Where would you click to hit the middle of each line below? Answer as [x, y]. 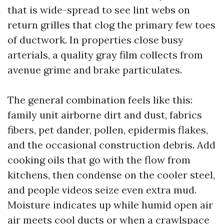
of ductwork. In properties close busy [95, 40]
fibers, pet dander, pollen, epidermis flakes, [108, 130]
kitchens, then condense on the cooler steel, [111, 175]
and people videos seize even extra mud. [102, 190]
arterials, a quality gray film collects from [105, 55]
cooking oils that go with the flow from [99, 160]
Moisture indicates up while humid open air [110, 205]
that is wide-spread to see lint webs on [99, 10]
